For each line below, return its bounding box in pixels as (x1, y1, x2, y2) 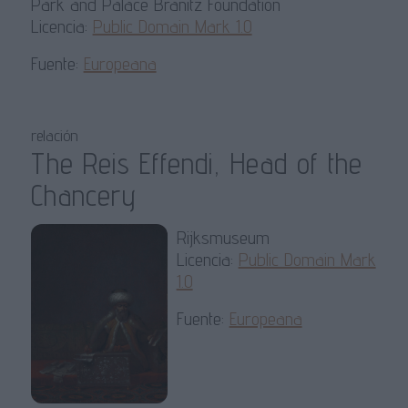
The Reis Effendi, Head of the (30, 146, 362, 181)
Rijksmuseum (176, 227, 270, 250)
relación (30, 126, 78, 146)
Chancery (30, 178, 137, 213)
